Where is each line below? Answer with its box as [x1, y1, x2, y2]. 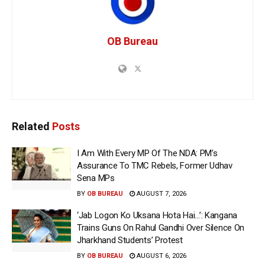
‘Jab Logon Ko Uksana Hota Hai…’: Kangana [77, 210, 237, 221]
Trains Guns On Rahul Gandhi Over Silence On [77, 222, 245, 234]
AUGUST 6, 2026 [135, 252, 186, 260]
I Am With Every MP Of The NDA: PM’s [77, 148, 218, 159]
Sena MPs [77, 173, 115, 184]
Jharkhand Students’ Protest [77, 235, 183, 246]
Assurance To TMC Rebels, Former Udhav [77, 160, 232, 172]
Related [12, 120, 50, 133]
